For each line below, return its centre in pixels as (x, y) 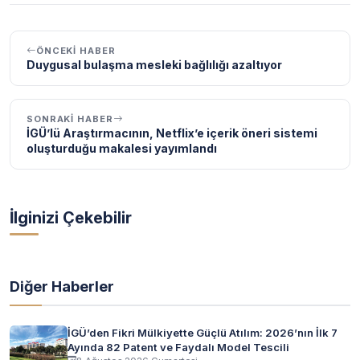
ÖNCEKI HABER (76, 50)
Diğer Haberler (62, 286)
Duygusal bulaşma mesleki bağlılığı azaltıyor (154, 64)
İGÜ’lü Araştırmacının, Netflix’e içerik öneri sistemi (172, 133)
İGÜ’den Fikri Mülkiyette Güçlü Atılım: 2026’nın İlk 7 (202, 332)
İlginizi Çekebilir (71, 217)
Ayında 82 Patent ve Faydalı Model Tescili (178, 347)
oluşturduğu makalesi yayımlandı (122, 148)
